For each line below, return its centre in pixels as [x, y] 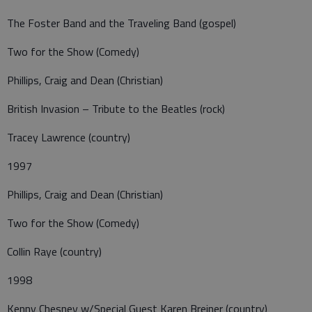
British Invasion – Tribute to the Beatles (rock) [116, 109]
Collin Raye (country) [54, 252]
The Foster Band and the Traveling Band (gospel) [122, 23]
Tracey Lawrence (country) [69, 138]
